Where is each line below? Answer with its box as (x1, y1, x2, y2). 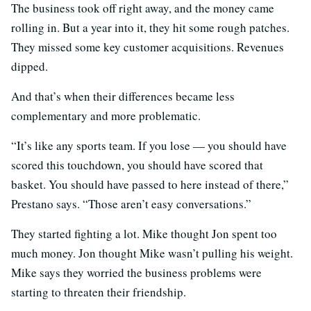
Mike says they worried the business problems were (11, 264, 262, 281)
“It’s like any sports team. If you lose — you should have (11, 137, 287, 154)
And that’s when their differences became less (11, 88, 235, 105)
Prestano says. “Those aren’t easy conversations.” (11, 196, 251, 212)
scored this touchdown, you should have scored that (11, 157, 263, 174)
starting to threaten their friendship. (11, 284, 186, 301)
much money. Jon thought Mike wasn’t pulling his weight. (11, 245, 293, 262)
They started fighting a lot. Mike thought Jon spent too (11, 226, 277, 242)
